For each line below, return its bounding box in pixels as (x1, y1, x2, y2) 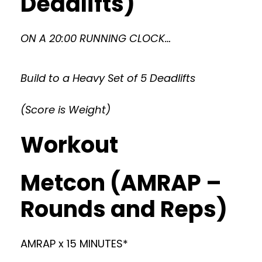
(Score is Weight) (20, 102, 111, 117)
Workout (20, 129, 118, 160)
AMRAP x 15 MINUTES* (20, 236, 128, 251)
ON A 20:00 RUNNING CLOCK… (20, 31, 171, 46)
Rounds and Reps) (20, 194, 227, 225)
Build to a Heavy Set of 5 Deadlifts (20, 71, 195, 85)
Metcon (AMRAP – (20, 167, 222, 198)
